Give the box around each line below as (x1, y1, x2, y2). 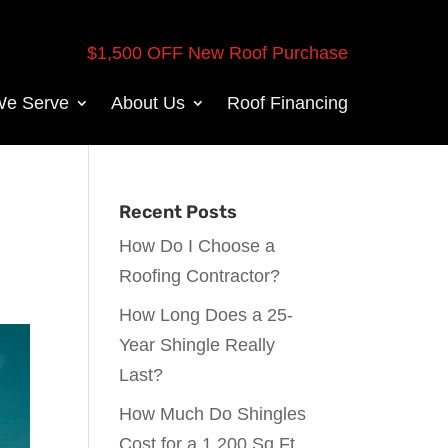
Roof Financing (227, 92, 348, 113)
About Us (111, 92, 185, 113)
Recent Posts (119, 201, 238, 223)
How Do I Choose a (119, 236, 276, 256)
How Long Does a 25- (119, 305, 294, 325)
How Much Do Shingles (119, 404, 307, 424)
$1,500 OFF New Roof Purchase (87, 42, 348, 63)
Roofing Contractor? (119, 266, 281, 286)
